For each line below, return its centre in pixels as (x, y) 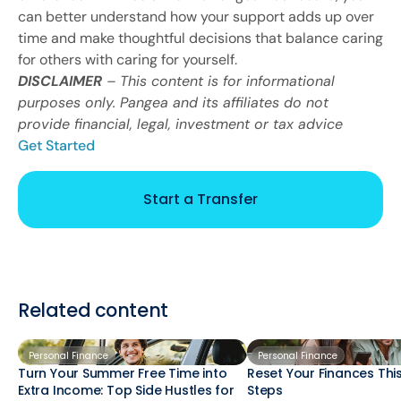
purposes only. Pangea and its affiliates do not (173, 102)
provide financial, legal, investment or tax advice (180, 124)
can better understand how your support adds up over (196, 16)
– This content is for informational (218, 81)
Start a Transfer (200, 199)
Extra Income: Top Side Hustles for (126, 390)
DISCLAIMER (60, 81)
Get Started (56, 145)
